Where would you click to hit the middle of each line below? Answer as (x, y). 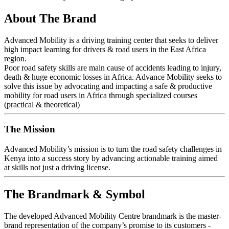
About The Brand (50, 18)
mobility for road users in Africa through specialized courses (101, 95)
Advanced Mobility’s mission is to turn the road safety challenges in (113, 149)
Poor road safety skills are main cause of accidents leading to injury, (113, 67)
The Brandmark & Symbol (75, 194)
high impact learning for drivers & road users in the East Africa (105, 49)
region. (15, 58)
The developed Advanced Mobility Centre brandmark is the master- (113, 216)
